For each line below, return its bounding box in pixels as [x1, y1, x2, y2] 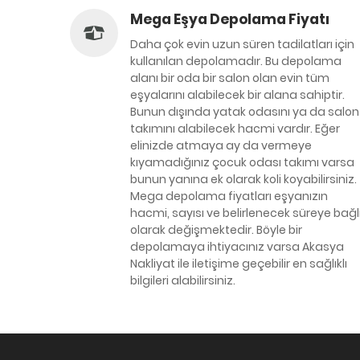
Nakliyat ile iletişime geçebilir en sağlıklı [130, 256, 347, 272]
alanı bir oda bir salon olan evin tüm [130, 70, 329, 86]
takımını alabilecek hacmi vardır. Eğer [130, 121, 340, 137]
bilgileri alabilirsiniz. [130, 272, 235, 288]
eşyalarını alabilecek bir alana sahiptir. [130, 87, 345, 103]
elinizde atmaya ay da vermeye [130, 137, 312, 153]
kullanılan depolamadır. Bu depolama [130, 53, 342, 69]
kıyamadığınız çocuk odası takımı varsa [130, 154, 354, 170]
